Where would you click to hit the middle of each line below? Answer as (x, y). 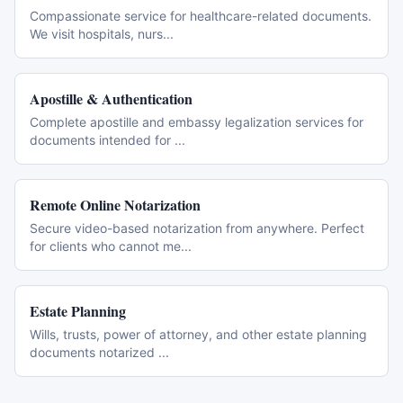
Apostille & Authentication (111, 99)
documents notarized (94, 352)
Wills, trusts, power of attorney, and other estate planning (198, 334)
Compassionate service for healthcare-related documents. (201, 16)
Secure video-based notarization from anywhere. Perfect (197, 228)
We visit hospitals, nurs (96, 34)
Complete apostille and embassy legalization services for (197, 122)
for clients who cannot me (105, 246)
